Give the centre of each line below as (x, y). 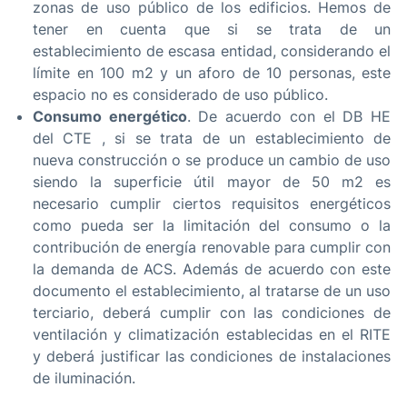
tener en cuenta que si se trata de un (212, 30)
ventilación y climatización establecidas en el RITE (212, 335)
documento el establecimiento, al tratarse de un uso (212, 291)
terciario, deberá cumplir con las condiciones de (212, 313)
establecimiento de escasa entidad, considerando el (212, 51)
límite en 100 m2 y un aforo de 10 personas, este (212, 73)
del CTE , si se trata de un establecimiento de (212, 139)
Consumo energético (110, 117)
